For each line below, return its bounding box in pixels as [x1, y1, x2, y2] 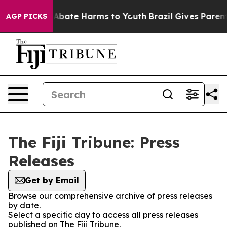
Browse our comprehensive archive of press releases [8, 191, 212, 201]
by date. [8, 200, 41, 210]
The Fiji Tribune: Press [8, 133, 180, 152]
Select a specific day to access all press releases [8, 210, 198, 220]
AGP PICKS [6, 12, 47, 21]
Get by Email [25, 175, 79, 185]
